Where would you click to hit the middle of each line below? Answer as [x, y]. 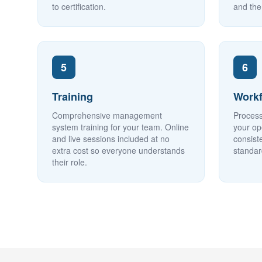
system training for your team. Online [120, 127]
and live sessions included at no [111, 139]
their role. [70, 162]
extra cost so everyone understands [118, 150]
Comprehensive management [107, 115]
